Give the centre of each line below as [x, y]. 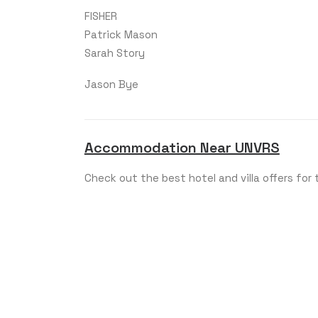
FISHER [100, 16]
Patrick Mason [121, 34]
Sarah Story [114, 53]
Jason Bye [111, 84]
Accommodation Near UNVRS [182, 148]
